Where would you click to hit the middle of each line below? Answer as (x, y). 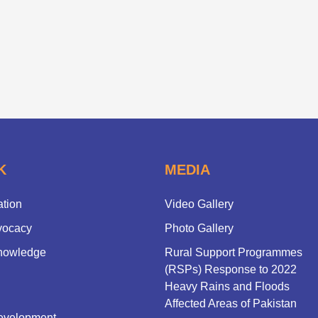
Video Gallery (199, 204)
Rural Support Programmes (233, 252)
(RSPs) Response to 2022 (230, 269)
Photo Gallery (199, 228)
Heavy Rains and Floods (227, 286)
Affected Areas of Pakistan (230, 303)
